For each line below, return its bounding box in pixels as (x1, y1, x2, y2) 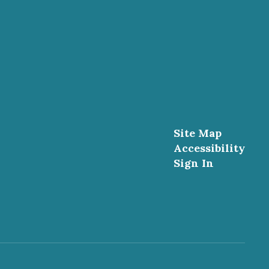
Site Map (173, 126, 222, 140)
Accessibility (173, 141, 245, 155)
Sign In (173, 156, 214, 170)
